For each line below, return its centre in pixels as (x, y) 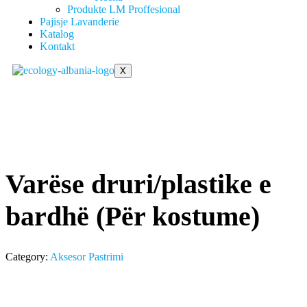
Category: (28, 256)
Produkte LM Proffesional (124, 9)
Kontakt (57, 46)
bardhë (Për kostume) (133, 216)
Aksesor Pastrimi (87, 256)
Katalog (57, 34)
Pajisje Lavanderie (79, 22)
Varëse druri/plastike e (138, 184)
